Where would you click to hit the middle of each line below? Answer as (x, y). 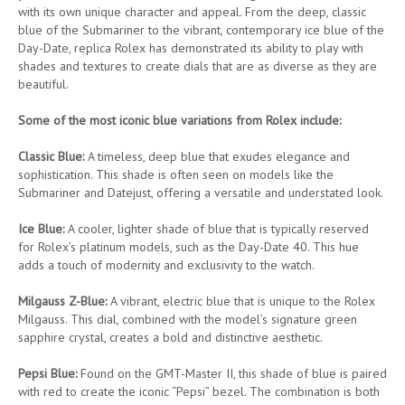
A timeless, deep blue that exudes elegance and (217, 156)
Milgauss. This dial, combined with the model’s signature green (188, 319)
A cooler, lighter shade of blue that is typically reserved (217, 228)
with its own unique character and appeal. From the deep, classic (192, 11)
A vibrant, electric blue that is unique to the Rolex (241, 301)
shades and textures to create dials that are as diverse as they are (198, 66)
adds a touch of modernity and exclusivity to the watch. (166, 264)
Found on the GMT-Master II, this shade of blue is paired (232, 373)
